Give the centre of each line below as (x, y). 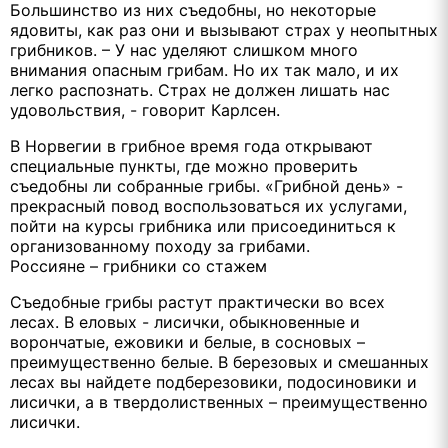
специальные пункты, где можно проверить (184, 165)
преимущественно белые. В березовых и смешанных (219, 361)
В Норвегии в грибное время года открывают (191, 145)
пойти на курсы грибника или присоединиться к (203, 225)
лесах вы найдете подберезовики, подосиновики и (213, 381)
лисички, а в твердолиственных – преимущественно (219, 401)
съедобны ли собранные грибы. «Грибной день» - (206, 185)
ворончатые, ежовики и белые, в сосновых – (187, 341)
